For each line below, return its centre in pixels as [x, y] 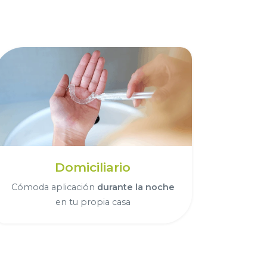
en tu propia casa [93, 202]
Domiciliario [93, 167]
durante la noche [136, 187]
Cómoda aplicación [54, 187]
